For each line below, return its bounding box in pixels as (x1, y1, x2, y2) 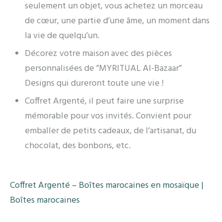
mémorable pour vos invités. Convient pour (25, 109, 191, 123)
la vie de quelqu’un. (25, 28, 100, 43)
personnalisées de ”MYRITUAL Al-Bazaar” (25, 61, 182, 76)
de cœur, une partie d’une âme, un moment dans (25, 13, 210, 28)
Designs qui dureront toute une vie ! (25, 76, 164, 91)
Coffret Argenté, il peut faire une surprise (25, 94, 184, 109)
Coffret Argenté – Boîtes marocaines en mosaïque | (10, 178, 204, 193)
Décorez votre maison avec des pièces (25, 46, 172, 61)
